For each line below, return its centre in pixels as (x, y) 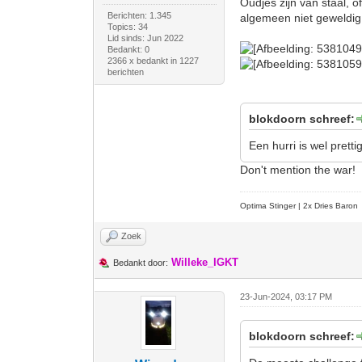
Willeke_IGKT (205, 262)
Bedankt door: (141, 263)
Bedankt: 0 (128, 49)
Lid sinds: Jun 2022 (145, 38)
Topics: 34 (127, 27)
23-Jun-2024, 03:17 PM (286, 297)
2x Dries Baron (331, 206)
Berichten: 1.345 (139, 15)
